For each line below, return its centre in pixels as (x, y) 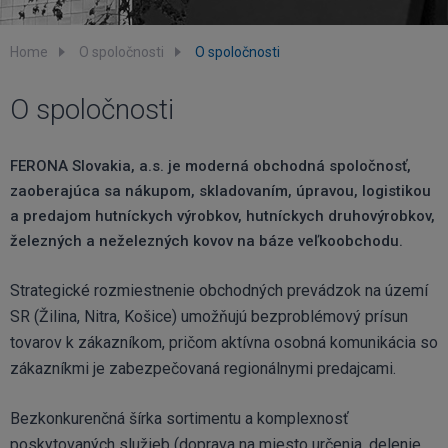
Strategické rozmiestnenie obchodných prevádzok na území (219, 290)
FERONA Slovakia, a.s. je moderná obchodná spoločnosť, (210, 166)
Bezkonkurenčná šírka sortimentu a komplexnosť (179, 418)
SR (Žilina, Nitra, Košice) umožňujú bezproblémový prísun (209, 316)
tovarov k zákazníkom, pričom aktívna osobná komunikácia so (224, 342)
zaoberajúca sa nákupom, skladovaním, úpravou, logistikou (220, 191)
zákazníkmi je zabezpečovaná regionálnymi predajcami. (203, 368)
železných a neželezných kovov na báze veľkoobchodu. (206, 241)
